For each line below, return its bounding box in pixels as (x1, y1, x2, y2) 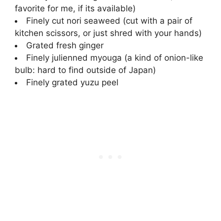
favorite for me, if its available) (15, 3, 136, 14)
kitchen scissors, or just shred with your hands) (15, 28, 202, 38)
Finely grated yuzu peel (26, 77, 118, 88)
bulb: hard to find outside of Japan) (15, 65, 156, 75)
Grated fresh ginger (26, 40, 104, 51)
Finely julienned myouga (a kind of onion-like (26, 53, 203, 63)
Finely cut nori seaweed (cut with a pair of (26, 16, 192, 26)
